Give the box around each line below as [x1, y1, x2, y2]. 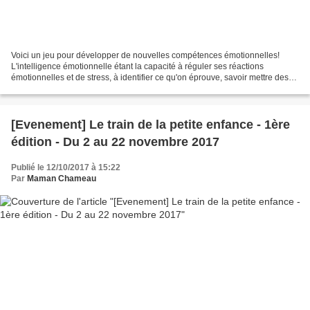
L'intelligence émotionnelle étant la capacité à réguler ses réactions [11, 62, 264, 72]
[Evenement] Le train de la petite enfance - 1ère [11, 118, 290, 132]
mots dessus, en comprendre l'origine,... [11, 84, 160, 94]
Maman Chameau [27, 174, 96, 184]
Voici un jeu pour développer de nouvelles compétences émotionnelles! [11, 51, 280, 61]
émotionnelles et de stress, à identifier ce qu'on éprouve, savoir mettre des [11, 73, 289, 83]
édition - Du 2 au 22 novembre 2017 [11, 135, 219, 149]
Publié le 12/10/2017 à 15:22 [11, 163, 120, 173]
